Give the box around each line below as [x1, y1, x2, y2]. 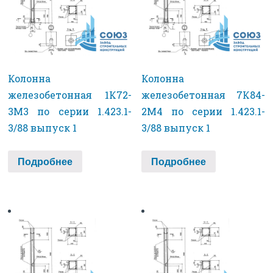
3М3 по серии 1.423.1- [8, 104, 132, 118]
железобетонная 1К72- [8, 88, 132, 101]
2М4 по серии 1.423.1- [141, 104, 265, 118]
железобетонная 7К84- [141, 88, 265, 101]
